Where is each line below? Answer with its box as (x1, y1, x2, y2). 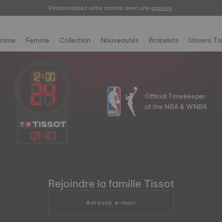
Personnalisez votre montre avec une (49, 3, 151, 13)
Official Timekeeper (145, 90, 206, 102)
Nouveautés (101, 34, 139, 46)
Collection (59, 34, 91, 46)
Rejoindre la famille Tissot (48, 174, 174, 193)
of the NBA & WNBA (145, 101, 207, 112)
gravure (151, 3, 172, 13)
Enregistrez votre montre (5, 3, 73, 13)
